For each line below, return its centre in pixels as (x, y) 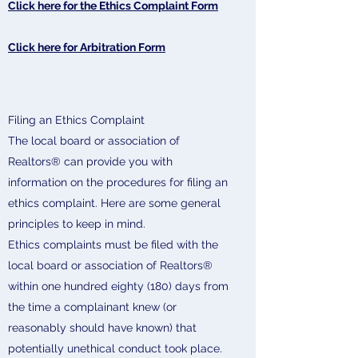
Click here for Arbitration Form (87, 47)
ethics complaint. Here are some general (114, 203)
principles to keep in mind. (77, 224)
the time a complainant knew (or (92, 307)
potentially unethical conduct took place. (115, 348)
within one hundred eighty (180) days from (118, 286)
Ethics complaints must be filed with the (113, 245)
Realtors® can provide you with (90, 161)
